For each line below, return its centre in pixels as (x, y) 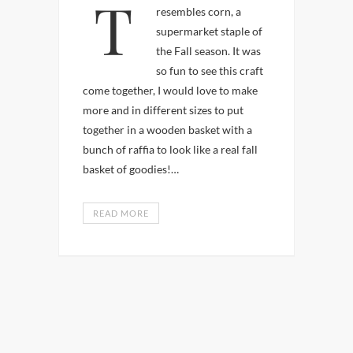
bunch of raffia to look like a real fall (170, 149)
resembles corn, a (199, 11)
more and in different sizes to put (163, 110)
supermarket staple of (209, 31)
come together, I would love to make (170, 90)
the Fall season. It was (208, 51)
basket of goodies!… (131, 169)
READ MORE (121, 213)
